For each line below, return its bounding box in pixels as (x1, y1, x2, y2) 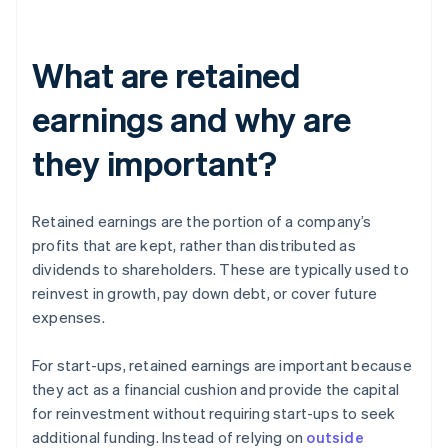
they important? (32, 141, 277, 185)
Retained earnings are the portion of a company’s (32, 211, 372, 232)
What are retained (32, 53, 302, 97)
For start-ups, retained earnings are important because (32, 355, 412, 376)
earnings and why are (32, 97, 351, 141)
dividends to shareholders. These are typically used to (32, 259, 409, 280)
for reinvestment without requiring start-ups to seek (32, 403, 396, 424)
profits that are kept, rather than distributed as (32, 235, 356, 256)
